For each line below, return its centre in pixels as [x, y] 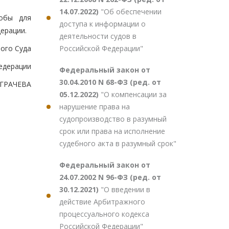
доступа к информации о [102, 24]
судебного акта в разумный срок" [118, 143]
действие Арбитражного [102, 202]
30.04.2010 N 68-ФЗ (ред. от [110, 82]
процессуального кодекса [104, 214]
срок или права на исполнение [112, 131]
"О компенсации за [134, 94]
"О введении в [125, 189]
